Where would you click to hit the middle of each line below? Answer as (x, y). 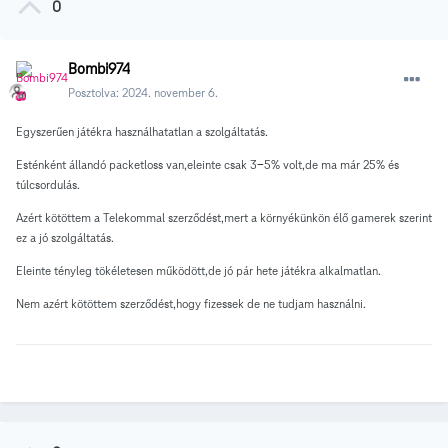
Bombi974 (99, 69)
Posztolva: (95, 93)
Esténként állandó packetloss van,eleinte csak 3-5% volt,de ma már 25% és (207, 165)
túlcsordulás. (48, 185)
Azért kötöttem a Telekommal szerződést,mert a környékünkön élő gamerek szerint (224, 218)
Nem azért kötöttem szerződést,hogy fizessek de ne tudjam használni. (191, 304)
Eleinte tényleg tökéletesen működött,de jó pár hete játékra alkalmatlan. (198, 271)
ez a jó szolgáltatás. (65, 238)
